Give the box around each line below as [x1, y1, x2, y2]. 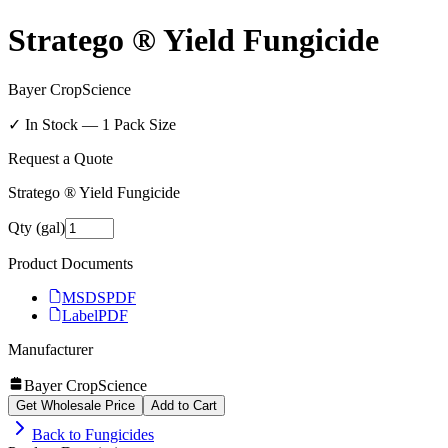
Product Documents [8, 254, 133, 272]
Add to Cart [151, 397, 217, 413]
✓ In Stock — [8, 115, 102, 133]
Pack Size [110, 115, 176, 133]
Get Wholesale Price [16, 397, 135, 413]
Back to [32, 425, 85, 443]
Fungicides [85, 425, 154, 443]
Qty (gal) [8, 218, 65, 236]
